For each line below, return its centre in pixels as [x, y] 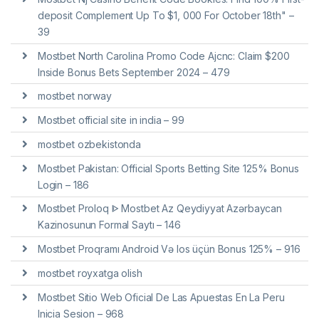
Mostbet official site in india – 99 [111, 120]
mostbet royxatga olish [90, 273]
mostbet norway [74, 96]
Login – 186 [63, 184]
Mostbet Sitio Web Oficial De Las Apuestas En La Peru [161, 297]
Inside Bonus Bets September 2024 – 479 [134, 72]
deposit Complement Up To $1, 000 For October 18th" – [166, 15]
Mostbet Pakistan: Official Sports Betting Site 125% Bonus [168, 168]
